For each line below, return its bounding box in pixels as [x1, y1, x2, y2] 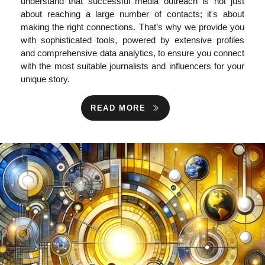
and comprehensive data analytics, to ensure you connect [21, 48, 244, 58]
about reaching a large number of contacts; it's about [21, 9, 244, 19]
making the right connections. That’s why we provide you [21, 22, 244, 32]
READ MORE [91, 104, 150, 112]
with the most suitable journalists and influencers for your [21, 61, 244, 71]
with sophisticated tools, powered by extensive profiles [21, 35, 244, 45]
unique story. [21, 74, 70, 84]
